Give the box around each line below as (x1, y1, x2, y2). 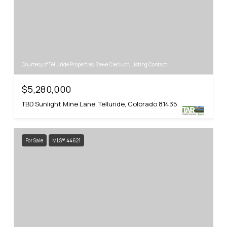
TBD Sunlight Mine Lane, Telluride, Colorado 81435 (22, 99, 177, 109)
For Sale (25, 137, 43, 144)
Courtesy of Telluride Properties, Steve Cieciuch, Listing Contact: (22, 61, 171, 68)
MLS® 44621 (52, 137, 81, 144)
